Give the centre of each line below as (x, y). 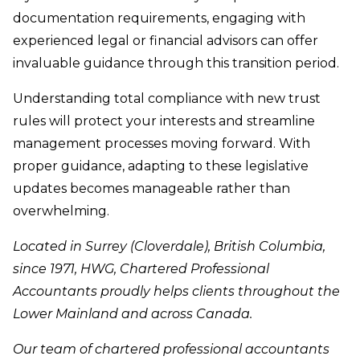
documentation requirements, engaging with (159, 18)
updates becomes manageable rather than (151, 189)
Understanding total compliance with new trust (167, 99)
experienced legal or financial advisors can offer (166, 41)
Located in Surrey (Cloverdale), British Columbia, (169, 247)
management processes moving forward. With (162, 144)
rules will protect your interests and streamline (164, 121)
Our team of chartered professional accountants (171, 350)
